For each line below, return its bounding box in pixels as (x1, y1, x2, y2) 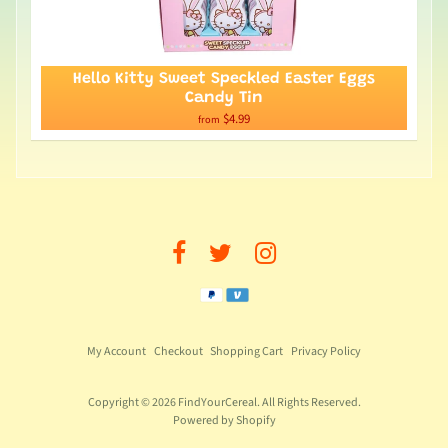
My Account (86, 343, 146, 361)
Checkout (153, 343, 203, 361)
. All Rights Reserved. (256, 394, 361, 412)
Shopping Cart (210, 343, 284, 361)
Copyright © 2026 (87, 394, 178, 412)
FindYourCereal (177, 394, 257, 412)
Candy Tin (185, 89, 263, 106)
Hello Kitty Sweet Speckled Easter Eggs (73, 70, 375, 87)
